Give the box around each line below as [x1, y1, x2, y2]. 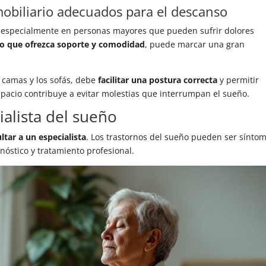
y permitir [217, 74, 259, 86]
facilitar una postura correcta [98, 74, 218, 86]
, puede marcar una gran [145, 39, 245, 50]
